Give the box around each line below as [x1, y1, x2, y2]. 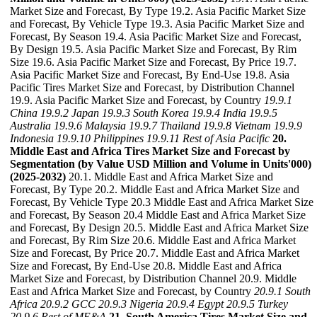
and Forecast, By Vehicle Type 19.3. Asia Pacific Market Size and [10, 18, 304, 30]
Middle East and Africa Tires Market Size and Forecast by [10, 145, 290, 157]
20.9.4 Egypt [166, 298, 224, 310]
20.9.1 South [254, 285, 311, 297]
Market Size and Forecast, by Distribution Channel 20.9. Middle [10, 272, 296, 284]
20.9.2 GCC [40, 298, 96, 310]
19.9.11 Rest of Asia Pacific [146, 132, 270, 144]
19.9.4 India [192, 107, 246, 119]
